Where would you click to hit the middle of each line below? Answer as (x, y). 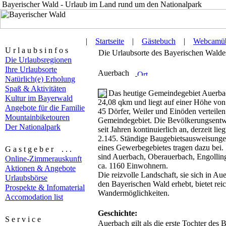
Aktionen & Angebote (40, 168)
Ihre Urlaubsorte (31, 69)
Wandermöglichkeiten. (134, 193)
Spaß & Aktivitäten (36, 89)
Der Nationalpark (33, 127)
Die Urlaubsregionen (38, 60)
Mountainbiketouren (37, 117)
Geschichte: (118, 213)
